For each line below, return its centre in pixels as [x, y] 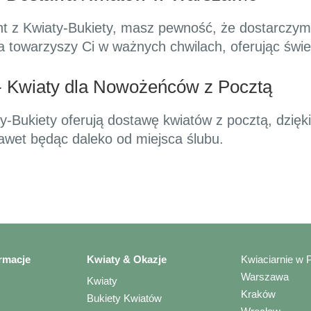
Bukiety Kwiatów [124, 299]
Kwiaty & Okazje [126, 260]
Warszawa [265, 277]
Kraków [259, 294]
